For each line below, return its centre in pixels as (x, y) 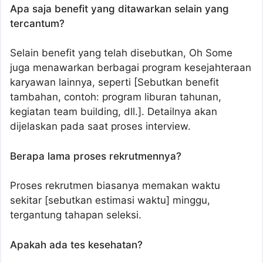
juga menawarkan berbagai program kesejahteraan (131, 68)
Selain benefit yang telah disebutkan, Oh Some (121, 53)
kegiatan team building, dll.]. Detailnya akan (114, 112)
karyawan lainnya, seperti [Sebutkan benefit (114, 82)
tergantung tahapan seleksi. (76, 215)
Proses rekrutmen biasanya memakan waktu (115, 186)
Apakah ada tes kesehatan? (76, 245)
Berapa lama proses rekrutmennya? (96, 156)
